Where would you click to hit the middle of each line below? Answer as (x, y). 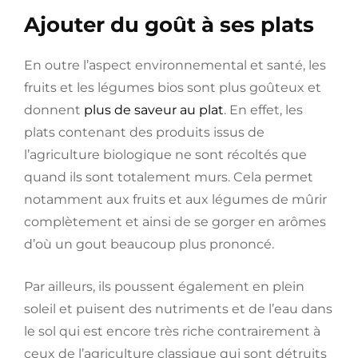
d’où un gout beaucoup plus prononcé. (149, 245)
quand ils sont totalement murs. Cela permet (169, 177)
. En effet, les (263, 110)
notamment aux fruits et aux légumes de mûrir (175, 200)
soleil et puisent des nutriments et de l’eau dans (178, 309)
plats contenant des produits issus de (144, 133)
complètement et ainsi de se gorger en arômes (175, 222)
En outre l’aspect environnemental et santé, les (175, 66)
